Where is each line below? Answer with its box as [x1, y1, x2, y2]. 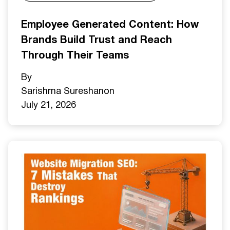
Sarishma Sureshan [21, 84, 104, 99]
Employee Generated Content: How [21, 15, 199, 33]
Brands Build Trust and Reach [21, 31, 172, 48]
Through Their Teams [21, 46, 129, 64]
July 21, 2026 [21, 98, 76, 112]
